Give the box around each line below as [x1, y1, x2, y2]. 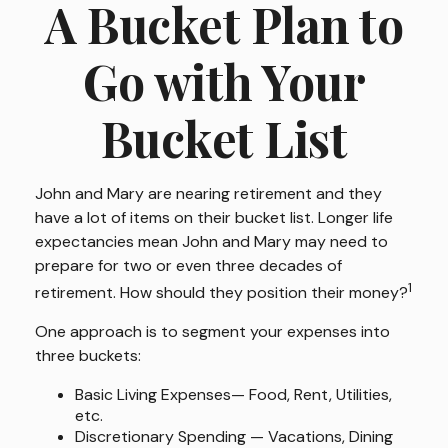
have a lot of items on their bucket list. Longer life [35, 207, 393, 228]
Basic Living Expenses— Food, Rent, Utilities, [75, 384, 392, 406]
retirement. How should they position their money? [35, 282, 408, 304]
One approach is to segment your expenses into [35, 321, 390, 343]
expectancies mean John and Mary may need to [35, 231, 388, 252]
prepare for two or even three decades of [35, 255, 342, 276]
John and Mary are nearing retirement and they [35, 183, 382, 204]
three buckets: [35, 345, 141, 367]
